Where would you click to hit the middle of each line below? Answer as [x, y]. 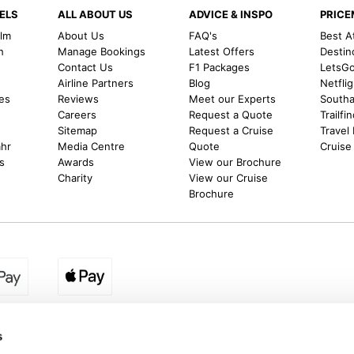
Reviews [78, 98]
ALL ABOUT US [95, 14]
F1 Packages [219, 67]
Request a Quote [230, 114]
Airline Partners [95, 83]
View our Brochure [235, 162]
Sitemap [77, 130]
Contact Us [85, 67]
